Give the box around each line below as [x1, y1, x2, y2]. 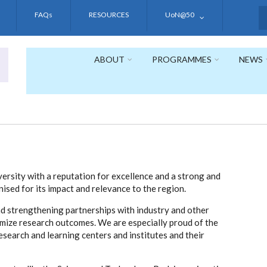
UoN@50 [165, 10, 194, 19]
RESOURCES [89, 10, 129, 19]
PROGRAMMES [152, 54, 212, 64]
